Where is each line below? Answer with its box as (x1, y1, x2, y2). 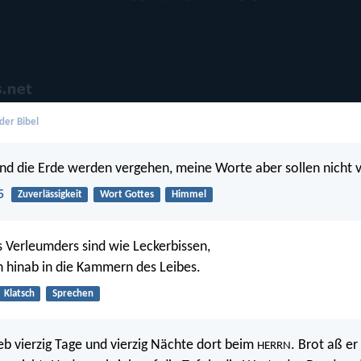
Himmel (171, 189, 206, 201)
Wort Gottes (99, 189, 154, 201)
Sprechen (52, 288, 93, 299)
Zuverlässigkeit (17, 189, 82, 201)
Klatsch (3, 288, 35, 299)
